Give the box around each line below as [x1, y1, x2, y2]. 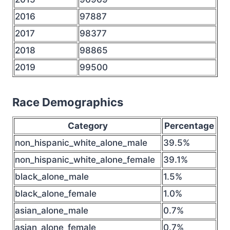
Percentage [164, 121, 214, 131]
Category [67, 121, 108, 131]
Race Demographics [12, 95, 123, 109]
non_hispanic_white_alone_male [15, 138, 147, 148]
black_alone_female [15, 188, 97, 199]
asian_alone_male [15, 205, 88, 216]
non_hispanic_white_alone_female [15, 155, 155, 165]
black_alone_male [15, 171, 89, 182]
